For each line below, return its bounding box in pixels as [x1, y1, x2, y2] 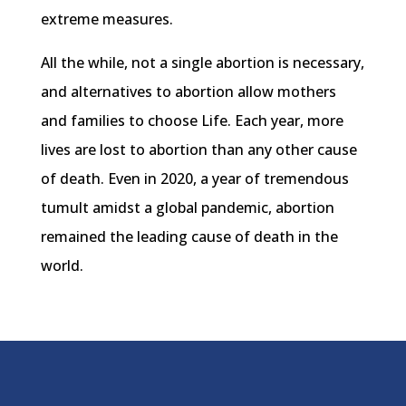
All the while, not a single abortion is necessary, [40, 53, 364, 73]
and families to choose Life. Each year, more [40, 111, 343, 131]
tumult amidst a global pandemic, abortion [40, 198, 334, 218]
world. [40, 256, 83, 276]
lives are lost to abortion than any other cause [40, 140, 357, 160]
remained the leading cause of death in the [40, 227, 338, 247]
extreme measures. [40, 9, 173, 30]
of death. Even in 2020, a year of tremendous [40, 169, 349, 189]
